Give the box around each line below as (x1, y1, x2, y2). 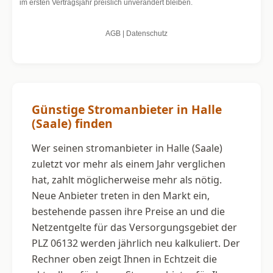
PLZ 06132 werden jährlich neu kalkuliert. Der (32, 236, 240, 250)
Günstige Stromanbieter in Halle (32, 101, 222, 118)
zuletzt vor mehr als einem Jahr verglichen (32, 157, 225, 171)
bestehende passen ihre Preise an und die (32, 204, 225, 218)
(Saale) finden (32, 115, 113, 132)
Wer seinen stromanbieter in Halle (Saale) (32, 141, 222, 155)
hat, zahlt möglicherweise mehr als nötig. (32, 172, 222, 186)
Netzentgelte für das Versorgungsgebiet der (32, 220, 237, 234)
